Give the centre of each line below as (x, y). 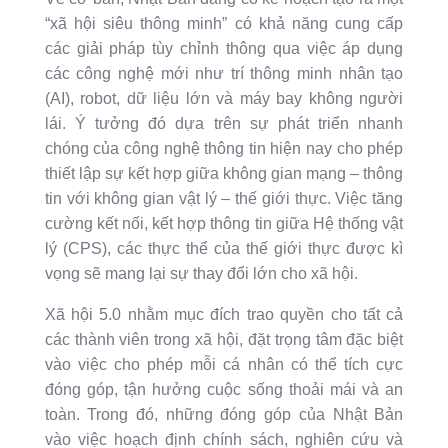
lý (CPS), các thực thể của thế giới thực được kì (224, 249)
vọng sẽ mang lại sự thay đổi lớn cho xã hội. (201, 274)
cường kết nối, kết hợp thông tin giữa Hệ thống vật (224, 224)
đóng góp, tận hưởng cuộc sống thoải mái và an (224, 390)
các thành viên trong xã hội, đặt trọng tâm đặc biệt (224, 340)
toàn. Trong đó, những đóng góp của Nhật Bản (224, 415)
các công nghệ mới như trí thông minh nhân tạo (224, 74)
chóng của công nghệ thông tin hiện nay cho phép (224, 149)
